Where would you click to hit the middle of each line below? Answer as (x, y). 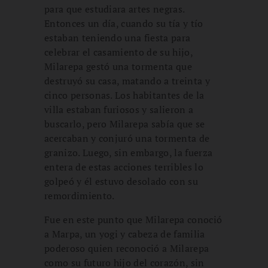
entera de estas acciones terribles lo (124, 167)
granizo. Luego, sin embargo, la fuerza (129, 152)
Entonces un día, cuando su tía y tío (124, 23)
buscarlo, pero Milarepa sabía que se (125, 124)
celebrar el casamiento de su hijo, (118, 52)
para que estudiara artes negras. (115, 9)
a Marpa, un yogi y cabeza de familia (125, 234)
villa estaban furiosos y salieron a (119, 109)
